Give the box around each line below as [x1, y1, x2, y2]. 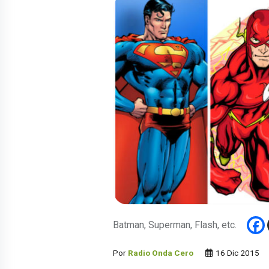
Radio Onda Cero [128, 248, 193, 258]
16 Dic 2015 [214, 248, 259, 258]
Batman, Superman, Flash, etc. [113, 219, 237, 231]
